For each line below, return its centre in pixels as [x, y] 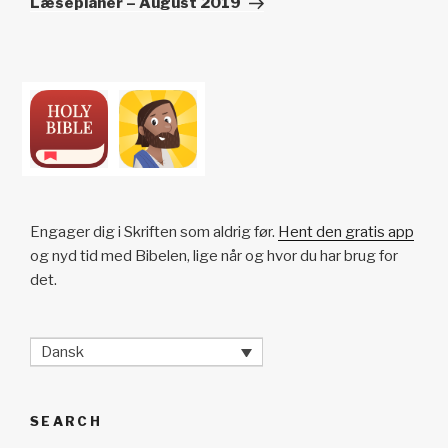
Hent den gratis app [346, 232]
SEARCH [66, 420]
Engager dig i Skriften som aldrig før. [154, 232]
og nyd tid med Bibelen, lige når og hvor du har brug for [214, 256]
